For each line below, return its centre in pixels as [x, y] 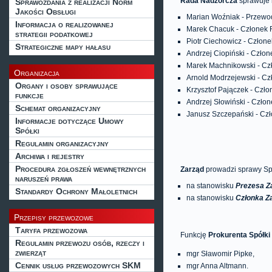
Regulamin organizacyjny [62, 143]
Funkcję [195, 235]
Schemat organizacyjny [58, 108]
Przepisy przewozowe [54, 217]
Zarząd [192, 169]
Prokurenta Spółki [240, 235]
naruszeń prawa [44, 178]
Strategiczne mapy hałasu [63, 47]
